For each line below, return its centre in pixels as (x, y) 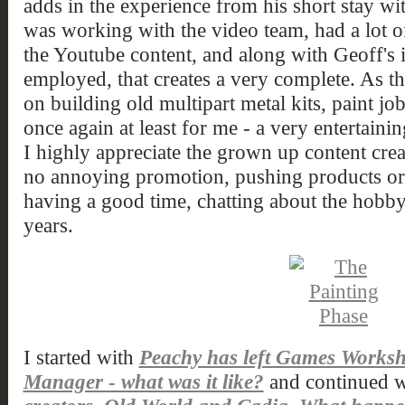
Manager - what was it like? (143, 381)
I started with (81, 357)
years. (48, 225)
